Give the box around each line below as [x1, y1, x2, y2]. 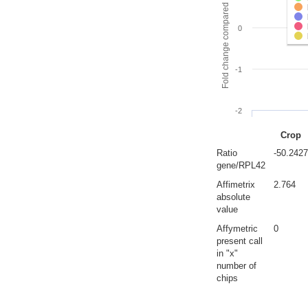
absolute [217, 192, 250, 202]
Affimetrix [217, 179, 255, 190]
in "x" [217, 248, 238, 258]
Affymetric [217, 223, 258, 234]
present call [217, 236, 263, 246]
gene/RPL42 [217, 160, 265, 170]
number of [217, 261, 256, 271]
